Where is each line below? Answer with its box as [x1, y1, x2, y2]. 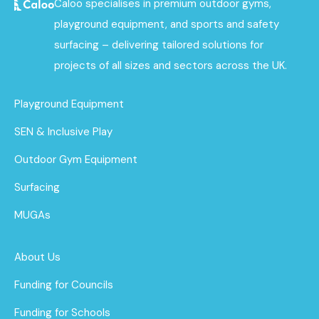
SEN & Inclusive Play [14, 124, 113, 139]
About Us [14, 249, 61, 264]
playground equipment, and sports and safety [54, 16, 280, 31]
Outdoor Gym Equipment [14, 152, 137, 167]
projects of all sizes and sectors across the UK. [54, 58, 288, 73]
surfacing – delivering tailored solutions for [54, 37, 264, 52]
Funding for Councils [14, 277, 113, 292]
